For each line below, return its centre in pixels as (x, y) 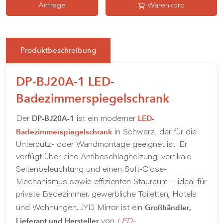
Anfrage (52, 6)
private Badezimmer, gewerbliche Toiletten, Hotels (106, 195)
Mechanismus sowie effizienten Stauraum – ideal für (111, 182)
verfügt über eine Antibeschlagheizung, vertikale (104, 158)
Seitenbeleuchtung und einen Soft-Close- (91, 170)
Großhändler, (168, 207)
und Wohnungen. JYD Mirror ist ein (80, 208)
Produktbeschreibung (58, 50)
